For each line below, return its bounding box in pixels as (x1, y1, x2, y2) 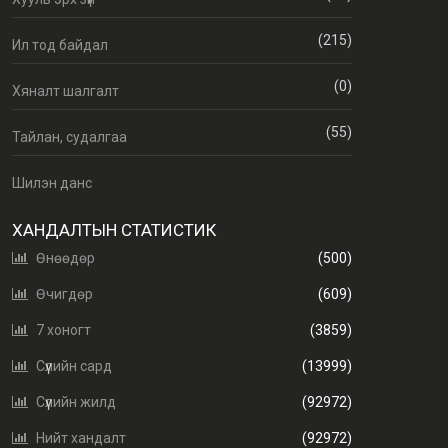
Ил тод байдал (12, 37, 108, 54)
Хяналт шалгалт (12, 83, 119, 100)
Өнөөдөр (36, 250, 95, 267)
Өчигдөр (36, 286, 93, 303)
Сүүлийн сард (36, 358, 112, 375)
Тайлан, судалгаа (12, 129, 127, 146)
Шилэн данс (12, 175, 92, 192)
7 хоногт (36, 322, 91, 339)
